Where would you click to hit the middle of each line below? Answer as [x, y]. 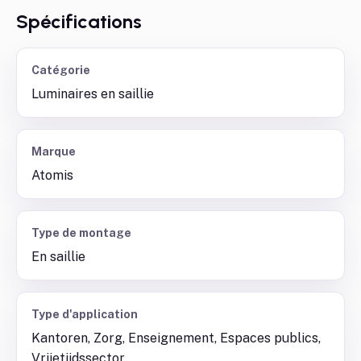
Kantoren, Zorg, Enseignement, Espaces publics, [176, 338]
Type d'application [85, 314]
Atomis [52, 175]
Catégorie [61, 70]
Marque [54, 151]
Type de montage [81, 233]
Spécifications [79, 21]
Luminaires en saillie [93, 94]
